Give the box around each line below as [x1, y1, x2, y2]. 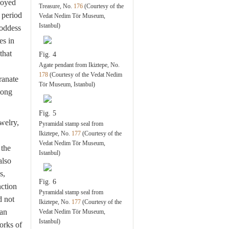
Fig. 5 [39, 109, 57, 117]
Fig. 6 [39, 178, 57, 186]
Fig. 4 [39, 51, 57, 58]
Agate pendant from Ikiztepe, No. [39, 61, 120, 68]
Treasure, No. [39, 3, 74, 10]
